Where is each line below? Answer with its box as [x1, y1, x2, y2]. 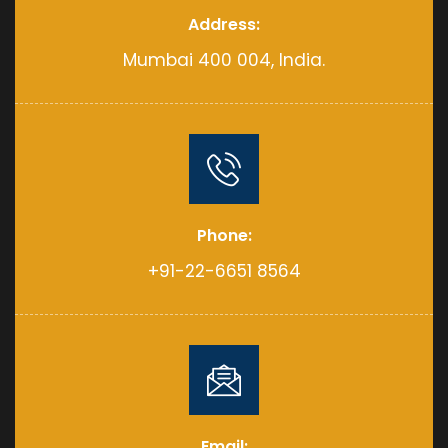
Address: [188, 13, 260, 36]
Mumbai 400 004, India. [123, 47, 325, 72]
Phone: [196, 223, 252, 247]
